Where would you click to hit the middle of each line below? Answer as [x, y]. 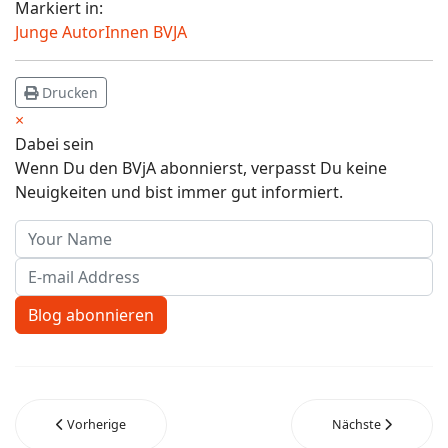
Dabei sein [54, 143]
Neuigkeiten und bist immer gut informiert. [179, 191]
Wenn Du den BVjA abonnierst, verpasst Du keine [201, 167]
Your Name [56, 230]
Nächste [356, 424]
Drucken [70, 92]
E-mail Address [70, 268]
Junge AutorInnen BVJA [101, 31]
